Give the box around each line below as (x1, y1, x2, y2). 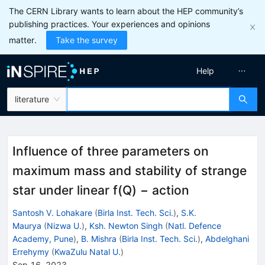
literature (15, 94, 49, 104)
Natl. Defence (168, 220, 221, 231)
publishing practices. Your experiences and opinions (9, 19, 210, 29)
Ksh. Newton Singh (89, 220, 163, 231)
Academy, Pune (12, 233, 73, 244)
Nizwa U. (47, 220, 82, 231)
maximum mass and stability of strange (12, 163, 247, 178)
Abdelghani (205, 233, 249, 244)
